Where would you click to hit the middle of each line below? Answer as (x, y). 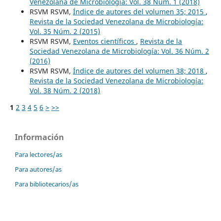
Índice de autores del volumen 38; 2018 (139, 71)
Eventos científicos (104, 41)
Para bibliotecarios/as (47, 184)
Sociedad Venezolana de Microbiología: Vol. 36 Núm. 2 (119, 51)
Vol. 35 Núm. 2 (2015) (65, 32)
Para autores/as (38, 169)
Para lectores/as (38, 155)
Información (39, 137)
